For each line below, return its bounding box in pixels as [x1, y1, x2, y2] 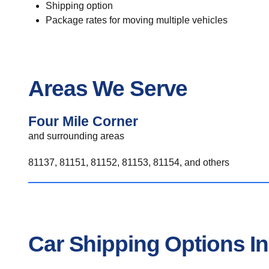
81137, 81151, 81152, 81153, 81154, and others [28, 157, 229, 168]
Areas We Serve [28, 76, 188, 101]
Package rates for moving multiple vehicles [45, 15, 228, 25]
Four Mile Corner [28, 113, 138, 129]
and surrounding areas [28, 131, 124, 141]
